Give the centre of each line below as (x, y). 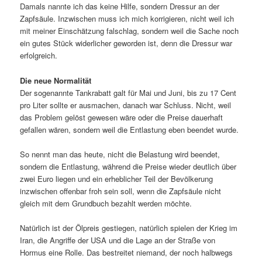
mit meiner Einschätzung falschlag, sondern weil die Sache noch (130, 31)
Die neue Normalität (56, 80)
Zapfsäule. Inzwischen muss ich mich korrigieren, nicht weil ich (127, 19)
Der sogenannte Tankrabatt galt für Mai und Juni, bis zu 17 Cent (128, 92)
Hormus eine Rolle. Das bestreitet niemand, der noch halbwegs (127, 252)
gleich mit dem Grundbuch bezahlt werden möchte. (106, 203)
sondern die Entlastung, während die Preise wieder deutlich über (128, 166)
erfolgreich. (39, 56)
